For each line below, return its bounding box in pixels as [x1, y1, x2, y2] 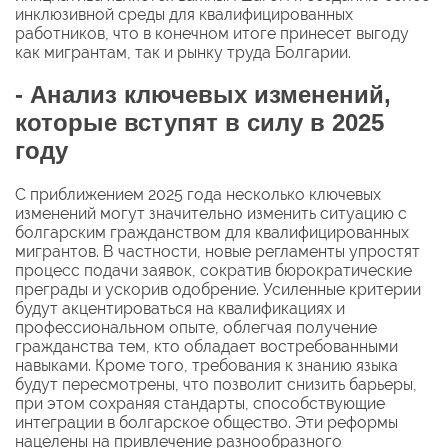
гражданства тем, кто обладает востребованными [15, 337, 398, 357]
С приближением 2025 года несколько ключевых [15, 185, 381, 205]
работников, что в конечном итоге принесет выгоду [15, 23, 409, 43]
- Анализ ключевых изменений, [15, 80, 391, 110]
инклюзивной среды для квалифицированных [15, 4, 353, 24]
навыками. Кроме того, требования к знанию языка [15, 356, 398, 376]
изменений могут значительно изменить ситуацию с [15, 204, 407, 224]
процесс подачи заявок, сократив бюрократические [15, 261, 412, 281]
